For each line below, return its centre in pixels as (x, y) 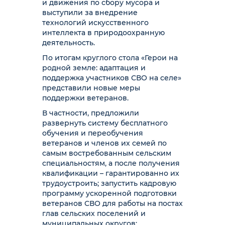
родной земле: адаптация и (94, 68)
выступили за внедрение (90, 13)
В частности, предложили (91, 113)
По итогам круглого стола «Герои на (110, 58)
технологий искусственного (95, 23)
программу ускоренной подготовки (109, 193)
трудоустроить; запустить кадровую (109, 183)
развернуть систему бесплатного (105, 123)
